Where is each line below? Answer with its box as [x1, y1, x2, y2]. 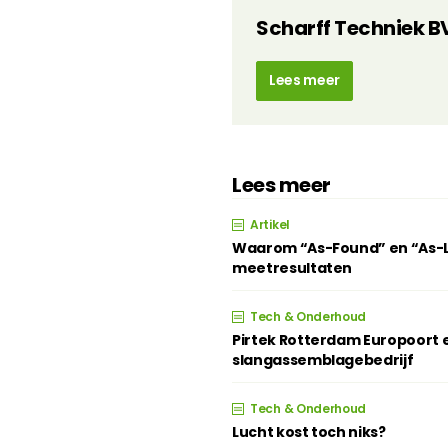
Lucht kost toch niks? [232, 422, 386, 442]
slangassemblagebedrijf [232, 350, 414, 370]
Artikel [250, 216, 290, 233]
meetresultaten [232, 258, 353, 278]
